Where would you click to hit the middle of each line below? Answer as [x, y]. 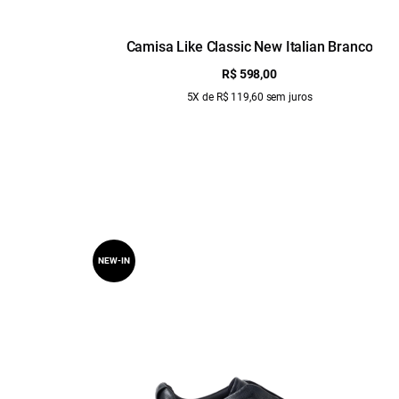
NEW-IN [114, 261]
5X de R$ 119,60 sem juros [249, 97]
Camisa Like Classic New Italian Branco [249, 47]
